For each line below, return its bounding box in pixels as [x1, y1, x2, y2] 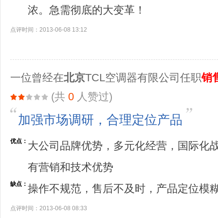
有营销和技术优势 [28, 161, 113, 173]
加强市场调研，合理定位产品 [18, 113, 182, 127]
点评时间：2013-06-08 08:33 [10, 205, 87, 212]
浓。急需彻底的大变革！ [28, 4, 145, 16]
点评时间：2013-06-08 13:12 [10, 26, 87, 33]
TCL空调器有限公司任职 [85, 72, 201, 84]
